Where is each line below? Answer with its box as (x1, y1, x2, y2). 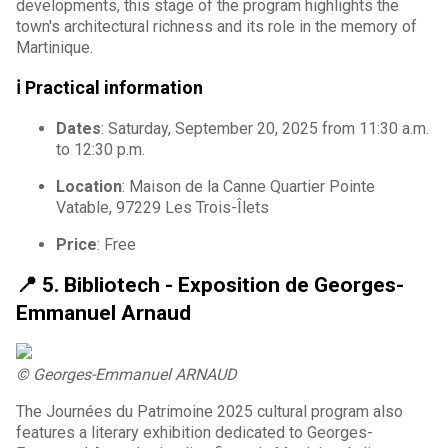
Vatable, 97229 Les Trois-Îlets (56, 197, 269, 217)
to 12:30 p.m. (56, 139, 145, 159)
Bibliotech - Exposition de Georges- (64, 272, 404, 297)
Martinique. (16, 37, 93, 57)
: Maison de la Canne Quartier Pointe (122, 176, 375, 196)
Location (56, 176, 122, 196)
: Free (97, 234, 136, 254)
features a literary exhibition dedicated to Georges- (16, 422, 373, 442)
